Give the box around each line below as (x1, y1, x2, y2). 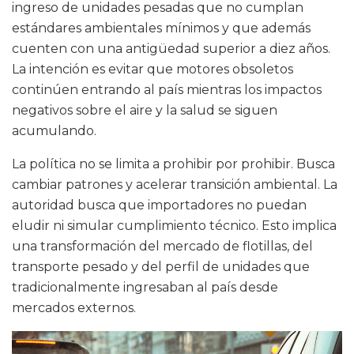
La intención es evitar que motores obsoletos (12, 62, 293, 77)
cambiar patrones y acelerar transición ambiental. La (12, 177, 337, 192)
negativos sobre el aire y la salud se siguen (12, 103, 277, 118)
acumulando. (12, 123, 96, 138)
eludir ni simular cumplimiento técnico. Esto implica (12, 218, 337, 233)
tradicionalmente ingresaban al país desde (12, 280, 278, 295)
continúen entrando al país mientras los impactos (12, 82, 322, 97)
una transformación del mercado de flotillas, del (12, 239, 313, 254)
